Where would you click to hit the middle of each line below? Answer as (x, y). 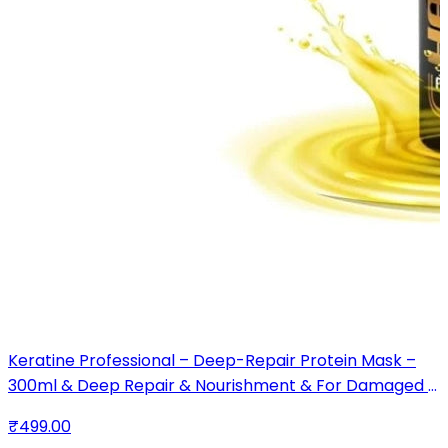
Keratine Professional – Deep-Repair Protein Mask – (212, 360)
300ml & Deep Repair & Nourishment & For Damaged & (224, 385)
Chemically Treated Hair (103, 410)
